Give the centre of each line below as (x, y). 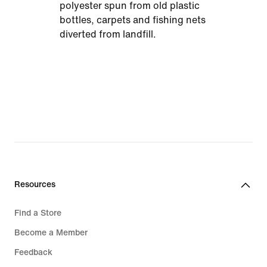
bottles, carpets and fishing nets (133, 20)
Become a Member (51, 233)
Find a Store (38, 213)
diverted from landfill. (108, 34)
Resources (35, 184)
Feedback (33, 252)
